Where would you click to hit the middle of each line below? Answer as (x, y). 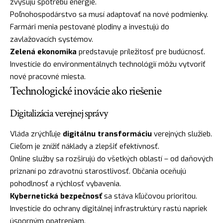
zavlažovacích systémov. (52, 39)
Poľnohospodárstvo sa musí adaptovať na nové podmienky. (109, 14)
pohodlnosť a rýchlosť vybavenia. (65, 184)
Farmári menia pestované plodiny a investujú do (90, 27)
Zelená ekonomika (43, 52)
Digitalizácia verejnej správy (59, 113)
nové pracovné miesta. (48, 76)
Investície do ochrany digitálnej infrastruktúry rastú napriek (109, 209)
